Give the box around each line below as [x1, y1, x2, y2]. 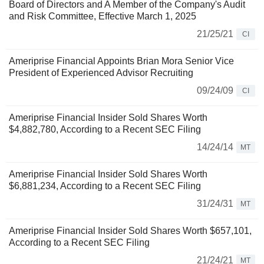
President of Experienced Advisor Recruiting [9, 68, 193, 78]
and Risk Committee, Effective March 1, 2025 [9, 11, 196, 22]
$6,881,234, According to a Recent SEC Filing [9, 181, 201, 192]
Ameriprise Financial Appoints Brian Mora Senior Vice [9, 56, 234, 67]
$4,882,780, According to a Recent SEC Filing [9, 124, 201, 135]
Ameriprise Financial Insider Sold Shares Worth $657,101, [9, 226, 252, 236]
